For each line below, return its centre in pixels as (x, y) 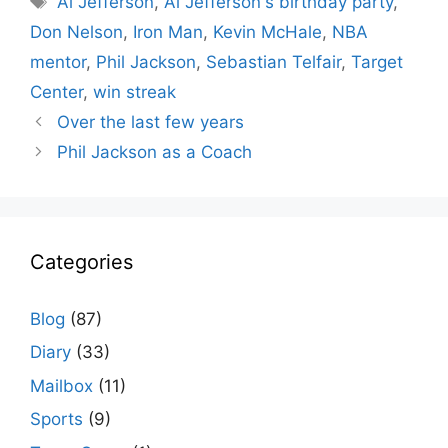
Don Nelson (76, 31)
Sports (56, 419)
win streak (134, 91)
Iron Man (168, 31)
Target (377, 61)
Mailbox (61, 385)
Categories (81, 261)
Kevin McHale (267, 31)
